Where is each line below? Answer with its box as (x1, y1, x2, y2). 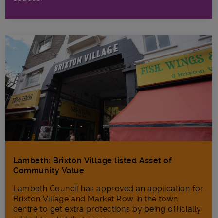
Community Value (13, 165, 87, 175)
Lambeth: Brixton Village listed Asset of (13, 155, 172, 165)
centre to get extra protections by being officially (13, 204, 201, 214)
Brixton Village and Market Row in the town (13, 194, 178, 203)
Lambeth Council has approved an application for (13, 183, 204, 193)
